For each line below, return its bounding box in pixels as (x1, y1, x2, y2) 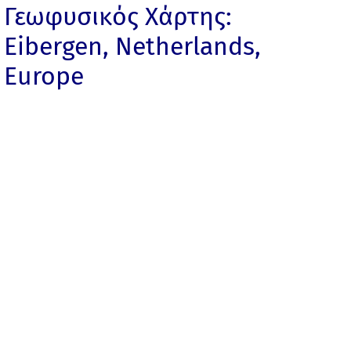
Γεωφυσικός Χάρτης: (4, 2, 233, 32)
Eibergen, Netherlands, (4, 31, 262, 62)
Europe (4, 61, 85, 92)
